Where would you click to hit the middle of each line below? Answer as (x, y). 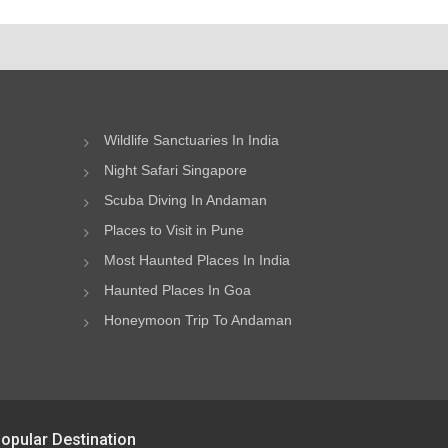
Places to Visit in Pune (173, 230)
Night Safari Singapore (175, 170)
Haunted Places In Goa (177, 290)
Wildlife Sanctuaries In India (191, 140)
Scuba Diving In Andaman (185, 200)
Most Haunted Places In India (196, 260)
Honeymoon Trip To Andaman (197, 320)
